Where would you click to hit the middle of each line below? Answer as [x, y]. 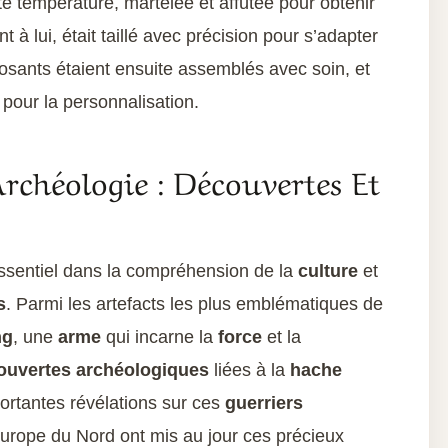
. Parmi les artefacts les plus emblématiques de [194, 304]
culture [328, 271]
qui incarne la [159, 337]
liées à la [249, 370]
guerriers [264, 403]
